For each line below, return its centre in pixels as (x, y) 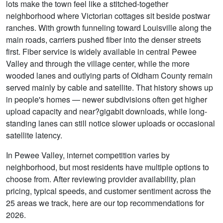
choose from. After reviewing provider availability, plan (101, 179)
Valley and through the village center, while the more (98, 64)
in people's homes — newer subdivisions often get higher (107, 100)
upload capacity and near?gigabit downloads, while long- (107, 111)
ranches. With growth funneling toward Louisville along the (109, 28)
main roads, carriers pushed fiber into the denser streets (104, 40)
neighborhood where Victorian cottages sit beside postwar (108, 16)
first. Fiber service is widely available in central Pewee (101, 52)
